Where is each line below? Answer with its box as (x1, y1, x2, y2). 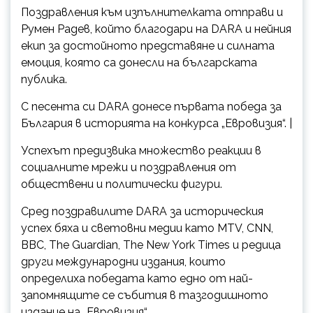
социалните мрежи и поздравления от (21, 161, 236, 175)
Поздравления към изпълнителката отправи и (21, 6, 283, 20)
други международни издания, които (21, 255, 226, 269)
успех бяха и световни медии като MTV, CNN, (21, 221, 273, 235)
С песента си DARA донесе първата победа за (21, 100, 282, 114)
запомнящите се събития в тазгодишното (21, 289, 268, 303)
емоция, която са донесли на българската (21, 56, 257, 70)
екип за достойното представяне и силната (21, 39, 275, 53)
